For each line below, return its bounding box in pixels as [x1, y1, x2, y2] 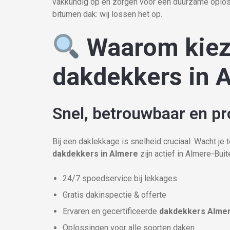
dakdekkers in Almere [52, 149, 138, 159]
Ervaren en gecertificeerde [63, 206, 159, 216]
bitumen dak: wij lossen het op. [52, 9, 162, 19]
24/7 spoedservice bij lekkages [63, 174, 177, 183]
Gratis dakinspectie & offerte [63, 190, 166, 200]
